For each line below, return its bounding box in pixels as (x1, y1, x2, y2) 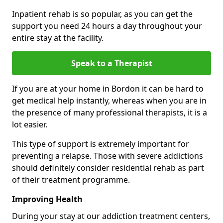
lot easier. (12, 119, 47, 130)
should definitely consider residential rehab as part (12, 162, 204, 173)
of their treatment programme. (12, 174, 130, 185)
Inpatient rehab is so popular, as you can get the (12, 8, 193, 19)
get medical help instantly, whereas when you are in (12, 95, 207, 106)
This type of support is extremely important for (12, 138, 189, 149)
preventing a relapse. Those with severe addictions (12, 150, 203, 161)
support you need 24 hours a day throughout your (12, 20, 202, 31)
